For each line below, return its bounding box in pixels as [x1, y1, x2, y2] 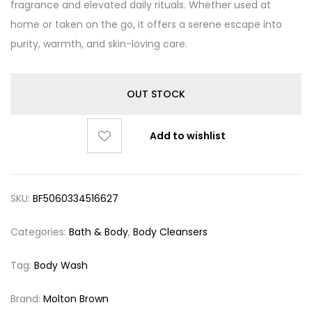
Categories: [10, 225, 69, 239]
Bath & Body [69, 225, 128, 239]
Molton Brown [43, 292, 109, 306]
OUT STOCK [127, 87, 185, 101]
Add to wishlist [149, 129, 226, 143]
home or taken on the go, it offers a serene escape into [10, 17, 282, 31]
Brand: [10, 292, 43, 306]
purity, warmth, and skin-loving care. [10, 37, 187, 51]
